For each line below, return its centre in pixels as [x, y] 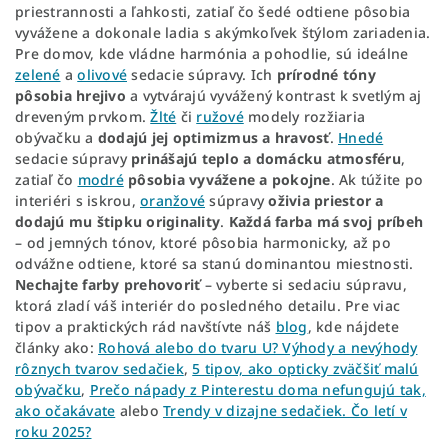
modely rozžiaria [304, 117]
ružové [220, 117]
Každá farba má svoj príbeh [325, 222]
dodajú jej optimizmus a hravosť [213, 138]
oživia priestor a [326, 201]
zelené [38, 75]
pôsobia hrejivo [70, 96]
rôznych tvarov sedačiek [99, 369]
